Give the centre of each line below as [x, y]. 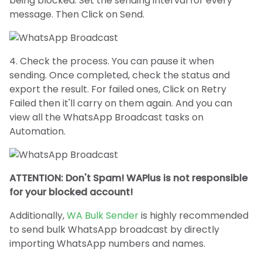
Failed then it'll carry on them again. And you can [121, 103]
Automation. [37, 131]
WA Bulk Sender [103, 215]
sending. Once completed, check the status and [120, 75]
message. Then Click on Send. [77, 14]
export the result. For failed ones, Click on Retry [118, 89]
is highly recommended [194, 215]
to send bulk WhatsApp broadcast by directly [114, 229]
